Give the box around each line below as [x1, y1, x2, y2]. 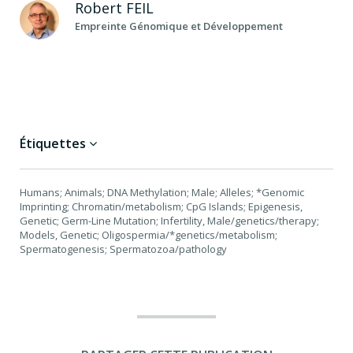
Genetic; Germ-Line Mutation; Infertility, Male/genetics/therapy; [20, 213, 319, 228]
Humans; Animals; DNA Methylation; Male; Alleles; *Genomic [20, 184, 304, 199]
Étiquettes [20, 134, 89, 152]
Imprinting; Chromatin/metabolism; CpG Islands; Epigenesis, [20, 199, 303, 214]
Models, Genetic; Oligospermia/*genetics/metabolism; [20, 227, 277, 242]
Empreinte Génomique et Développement [75, 18, 283, 33]
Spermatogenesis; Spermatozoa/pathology [20, 241, 227, 256]
